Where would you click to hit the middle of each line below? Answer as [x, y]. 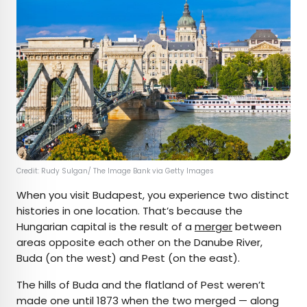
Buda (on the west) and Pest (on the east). [128, 258]
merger [213, 226]
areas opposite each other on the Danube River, [139, 242]
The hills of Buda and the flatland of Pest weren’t [141, 284]
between [257, 226]
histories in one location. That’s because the [130, 210]
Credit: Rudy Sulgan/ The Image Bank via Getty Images [116, 171]
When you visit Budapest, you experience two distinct [153, 195]
